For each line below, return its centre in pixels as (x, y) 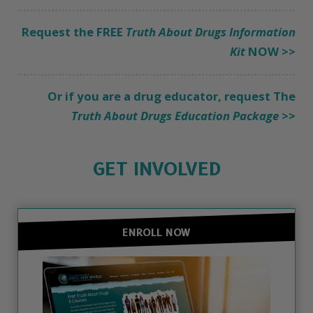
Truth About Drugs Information (211, 32)
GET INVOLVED (156, 169)
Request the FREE (74, 32)
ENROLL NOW (156, 233)
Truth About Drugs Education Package (175, 116)
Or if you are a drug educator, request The (172, 96)
